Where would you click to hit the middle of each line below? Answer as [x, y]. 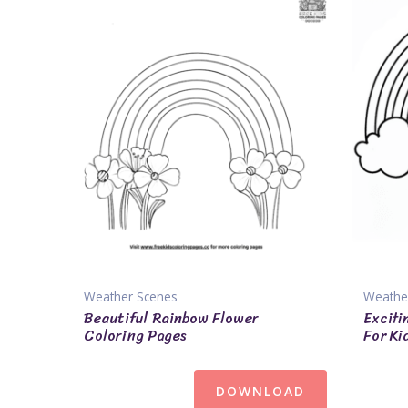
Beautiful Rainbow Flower [171, 319]
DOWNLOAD [260, 392]
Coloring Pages [135, 336]
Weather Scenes [131, 296]
